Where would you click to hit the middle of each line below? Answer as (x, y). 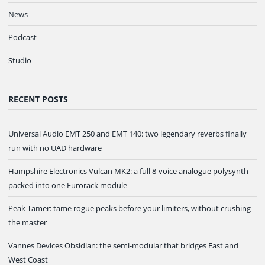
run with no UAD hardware (55, 148)
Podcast (22, 38)
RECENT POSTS (38, 99)
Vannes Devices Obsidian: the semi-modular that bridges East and (123, 246)
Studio (20, 61)
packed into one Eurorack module (68, 185)
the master (28, 223)
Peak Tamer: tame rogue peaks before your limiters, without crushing (130, 209)
